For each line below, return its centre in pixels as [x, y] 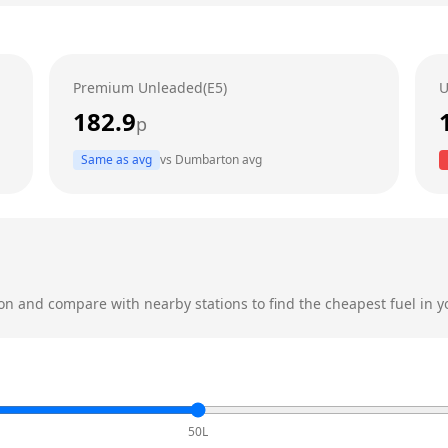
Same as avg [116, 159]
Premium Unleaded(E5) [149, 87]
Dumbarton [206, 159]
